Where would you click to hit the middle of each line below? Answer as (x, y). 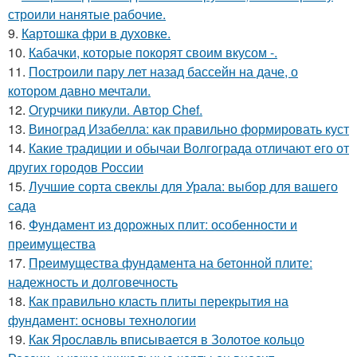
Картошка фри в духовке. (96, 33)
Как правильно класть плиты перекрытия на (159, 300)
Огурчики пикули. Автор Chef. (116, 109)
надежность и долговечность (93, 281)
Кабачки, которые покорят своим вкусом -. (153, 52)
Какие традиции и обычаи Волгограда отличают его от (189, 147)
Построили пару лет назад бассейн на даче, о (163, 71)
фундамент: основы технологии (102, 320)
